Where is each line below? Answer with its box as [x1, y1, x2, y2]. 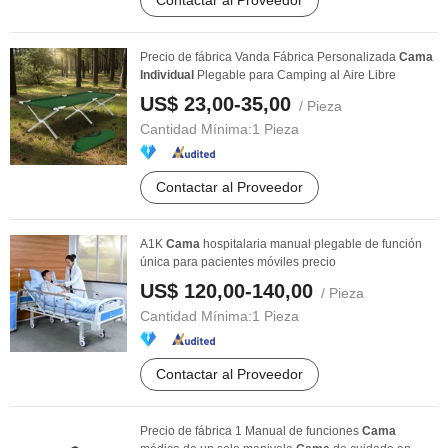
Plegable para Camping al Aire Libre [194, 68, 396, 82]
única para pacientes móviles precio [140, 255, 336, 269]
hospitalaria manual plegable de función [200, 237, 422, 251]
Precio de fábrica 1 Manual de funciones [140, 424, 362, 438]
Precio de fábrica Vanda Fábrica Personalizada [140, 50, 399, 64]
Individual [140, 68, 194, 82]
